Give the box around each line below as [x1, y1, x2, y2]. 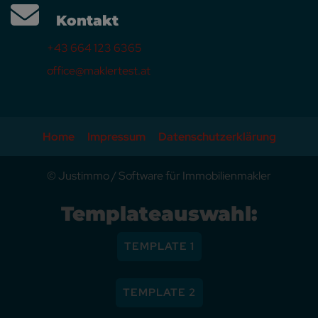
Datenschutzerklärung [158, 129, 276, 144]
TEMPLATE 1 [124, 239, 194, 253]
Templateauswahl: [60, 202, 258, 226]
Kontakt [39, 12, 119, 29]
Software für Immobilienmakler [119, 168, 271, 183]
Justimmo [58, 168, 109, 183]
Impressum [87, 129, 146, 144]
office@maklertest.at [47, 63, 150, 78]
